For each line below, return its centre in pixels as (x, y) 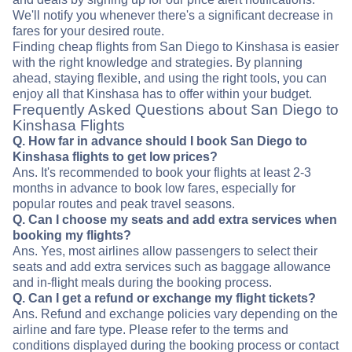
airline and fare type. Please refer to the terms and (150, 330)
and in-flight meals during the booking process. (142, 283)
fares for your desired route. (88, 31)
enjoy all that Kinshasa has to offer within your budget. (162, 94)
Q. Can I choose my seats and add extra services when (175, 220)
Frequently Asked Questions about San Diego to (176, 110)
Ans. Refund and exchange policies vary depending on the (175, 314)
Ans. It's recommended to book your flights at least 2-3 (162, 173)
